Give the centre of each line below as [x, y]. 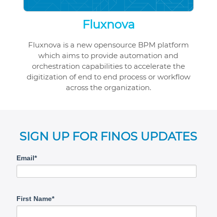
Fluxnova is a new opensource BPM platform [108, 45]
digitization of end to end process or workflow [108, 77]
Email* [26, 158]
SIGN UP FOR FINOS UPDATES [108, 137]
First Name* [35, 199]
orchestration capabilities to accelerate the [108, 66]
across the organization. [108, 88]
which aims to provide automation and [108, 56]
